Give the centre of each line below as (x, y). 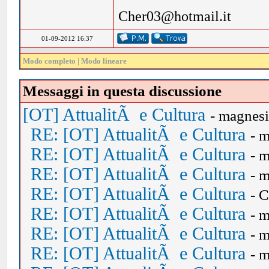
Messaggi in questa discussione (122, 91)
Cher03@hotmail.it (175, 16)
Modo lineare (104, 61)
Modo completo (50, 61)
